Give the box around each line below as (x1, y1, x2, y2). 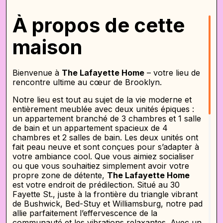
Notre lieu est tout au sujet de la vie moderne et (12, 94, 192, 105)
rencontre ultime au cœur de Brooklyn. (12, 77, 162, 87)
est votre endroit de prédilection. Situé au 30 (12, 179, 180, 190)
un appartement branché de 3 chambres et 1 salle (12, 113, 201, 123)
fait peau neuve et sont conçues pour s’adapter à (12, 141, 199, 152)
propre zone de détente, (12, 170, 107, 180)
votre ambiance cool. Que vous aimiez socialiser (12, 151, 194, 161)
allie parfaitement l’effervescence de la (12, 208, 157, 218)
